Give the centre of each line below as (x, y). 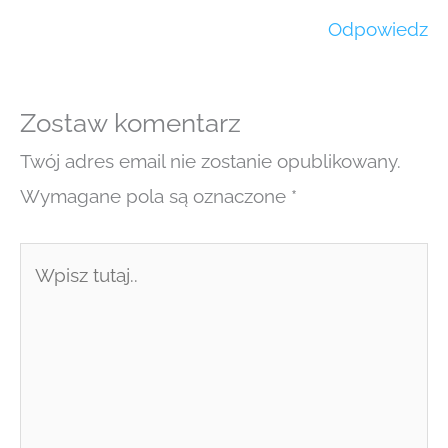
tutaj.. (41, 293)
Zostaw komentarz (130, 123)
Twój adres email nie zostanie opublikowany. (210, 161)
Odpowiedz (378, 28)
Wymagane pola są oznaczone (155, 196)
